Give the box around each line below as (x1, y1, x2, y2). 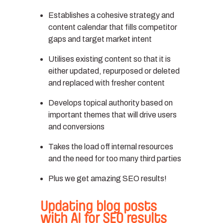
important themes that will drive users (48, 110, 177, 119)
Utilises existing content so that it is (48, 54, 171, 63)
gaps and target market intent (48, 34, 152, 43)
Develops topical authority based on (48, 98, 173, 107)
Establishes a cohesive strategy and (48, 10, 174, 19)
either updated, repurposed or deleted (48, 66, 180, 75)
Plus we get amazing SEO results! (48, 174, 167, 183)
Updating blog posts (40, 198, 157, 215)
